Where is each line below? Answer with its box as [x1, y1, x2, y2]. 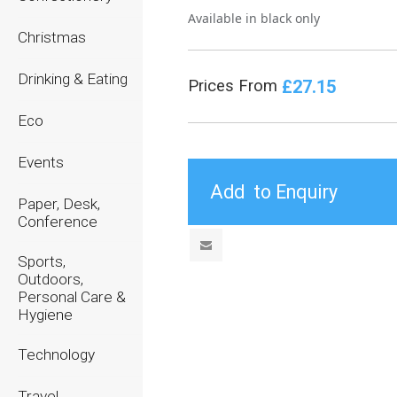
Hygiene [18, 306, 73, 323]
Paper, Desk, [18, 195, 100, 213]
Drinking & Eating [18, 70, 128, 88]
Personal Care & [18, 288, 126, 306]
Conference [18, 213, 97, 230]
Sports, [18, 253, 66, 270]
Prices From [188, 76, 283, 96]
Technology [18, 346, 95, 363]
